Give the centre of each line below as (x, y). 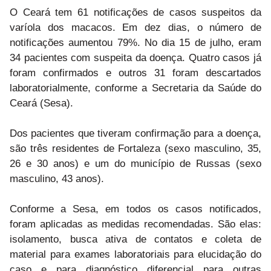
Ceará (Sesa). (91, 103)
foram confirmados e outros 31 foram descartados (135, 73)
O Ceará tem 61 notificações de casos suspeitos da (135, 12)
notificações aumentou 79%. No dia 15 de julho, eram (135, 42)
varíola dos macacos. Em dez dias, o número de (135, 27)
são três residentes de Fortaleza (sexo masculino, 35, (135, 148)
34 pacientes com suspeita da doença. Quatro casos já (135, 57)
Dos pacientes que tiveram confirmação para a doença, (135, 133)
